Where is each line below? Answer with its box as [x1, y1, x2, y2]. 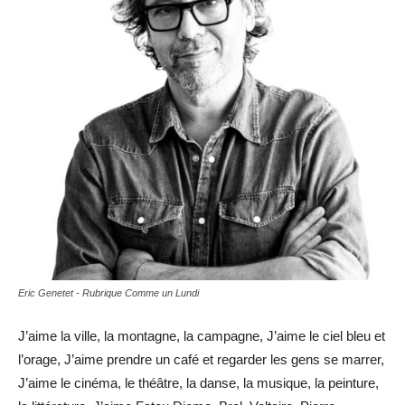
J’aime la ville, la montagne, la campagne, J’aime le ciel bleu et [18, 327, 385, 344]
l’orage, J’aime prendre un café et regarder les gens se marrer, [18, 351, 384, 367]
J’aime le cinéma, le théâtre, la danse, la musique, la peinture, [18, 374, 379, 391]
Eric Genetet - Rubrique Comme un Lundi [18, 287, 199, 298]
